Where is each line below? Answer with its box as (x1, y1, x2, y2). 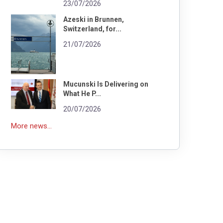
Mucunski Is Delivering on (63, 80, 148, 88)
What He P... (63, 89, 101, 98)
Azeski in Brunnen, (63, 15, 124, 23)
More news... (11, 121, 52, 130)
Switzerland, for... (63, 24, 121, 33)
